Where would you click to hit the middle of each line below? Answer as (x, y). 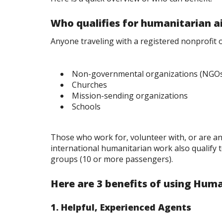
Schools (86, 107)
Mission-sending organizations (130, 96)
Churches (89, 85)
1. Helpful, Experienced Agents (121, 207)
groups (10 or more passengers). (112, 159)
